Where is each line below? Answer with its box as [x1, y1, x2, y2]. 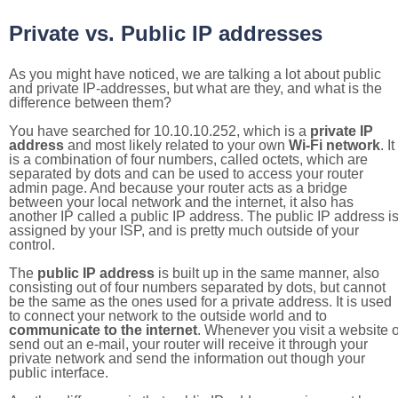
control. [9, 237, 55, 252]
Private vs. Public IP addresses [9, 21, 322, 45]
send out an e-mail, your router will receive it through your [9, 337, 368, 352]
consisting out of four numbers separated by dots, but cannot [9, 280, 386, 295]
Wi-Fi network [289, 138, 380, 153]
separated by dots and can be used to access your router [9, 166, 363, 181]
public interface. [9, 365, 108, 380]
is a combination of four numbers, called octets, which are [9, 152, 368, 167]
